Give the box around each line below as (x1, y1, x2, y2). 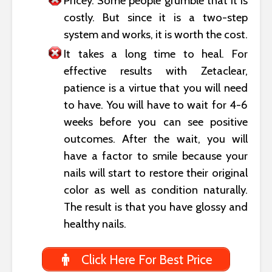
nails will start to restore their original (64, 166, 248, 180)
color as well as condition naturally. (64, 183, 248, 197)
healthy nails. (64, 217, 126, 231)
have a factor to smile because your (64, 149, 248, 163)
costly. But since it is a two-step (64, 10, 248, 25)
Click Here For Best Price (78, 251, 213, 267)
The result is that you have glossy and (64, 200, 248, 214)
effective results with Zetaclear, (64, 64, 248, 78)
